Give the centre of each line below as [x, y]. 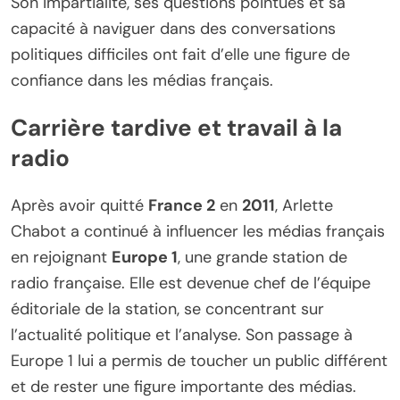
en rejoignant [61, 258]
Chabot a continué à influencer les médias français [198, 232]
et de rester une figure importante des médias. [183, 387]
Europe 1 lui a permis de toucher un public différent [199, 361]
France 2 [182, 206]
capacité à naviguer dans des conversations [173, 28]
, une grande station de [262, 258]
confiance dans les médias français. [142, 80]
